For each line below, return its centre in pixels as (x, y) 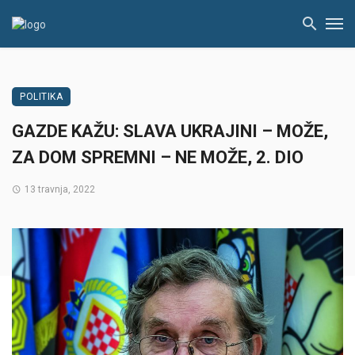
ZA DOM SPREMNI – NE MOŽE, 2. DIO (158, 157)
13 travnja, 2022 (59, 189)
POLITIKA (41, 97)
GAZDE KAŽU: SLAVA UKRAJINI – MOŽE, (170, 131)
